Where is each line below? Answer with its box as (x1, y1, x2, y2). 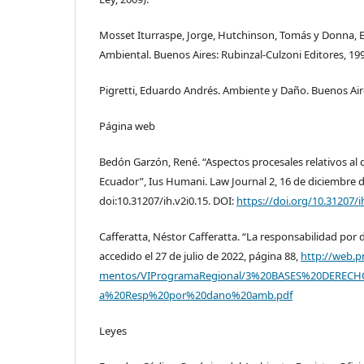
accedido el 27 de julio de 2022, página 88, (99, 249, 301, 264)
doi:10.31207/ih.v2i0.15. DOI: (99, 193, 236, 209)
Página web (99, 119, 155, 134)
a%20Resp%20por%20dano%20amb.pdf (99, 288, 292, 303)
